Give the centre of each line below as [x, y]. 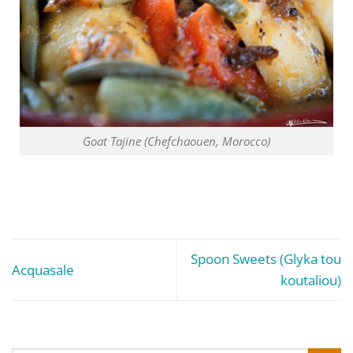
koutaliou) [311, 281]
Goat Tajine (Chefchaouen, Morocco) [176, 141]
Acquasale [43, 269]
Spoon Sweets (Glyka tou [266, 259]
